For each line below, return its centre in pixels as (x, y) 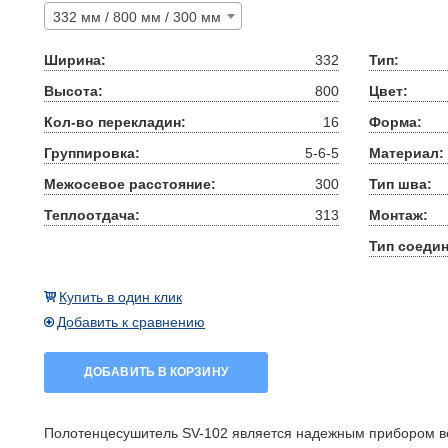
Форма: (395, 122)
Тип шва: (400, 184)
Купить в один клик (120, 297)
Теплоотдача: (92, 215)
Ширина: (75, 60)
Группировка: (92, 153)
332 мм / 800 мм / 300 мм (137, 17)
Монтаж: (398, 215)
